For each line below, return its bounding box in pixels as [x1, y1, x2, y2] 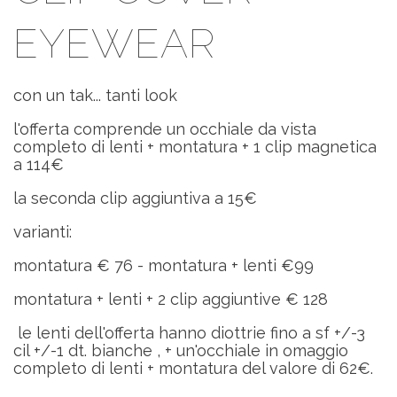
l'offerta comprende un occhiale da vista [13, 119, 316, 138]
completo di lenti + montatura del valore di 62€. [13, 358, 378, 378]
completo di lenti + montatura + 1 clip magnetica [13, 136, 377, 156]
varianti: [13, 222, 72, 241]
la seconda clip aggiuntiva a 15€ [13, 188, 257, 207]
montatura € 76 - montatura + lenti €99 [13, 255, 314, 275]
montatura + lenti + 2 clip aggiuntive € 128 [13, 289, 328, 308]
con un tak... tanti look [13, 85, 177, 105]
